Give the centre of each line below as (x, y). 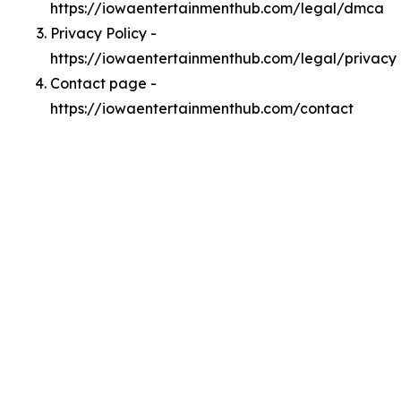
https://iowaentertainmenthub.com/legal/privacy (223, 58)
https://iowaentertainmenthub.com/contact (202, 108)
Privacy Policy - (103, 33)
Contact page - (103, 83)
